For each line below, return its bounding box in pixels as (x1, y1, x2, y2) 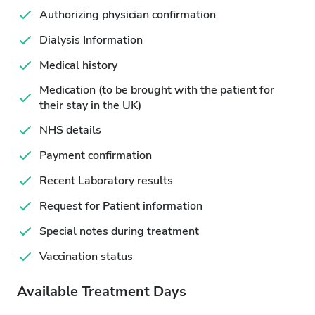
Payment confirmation (39, 148, 152, 163)
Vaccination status (39, 249, 133, 264)
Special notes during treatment (39, 224, 199, 239)
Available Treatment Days (17, 282, 186, 301)
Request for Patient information (39, 198, 202, 214)
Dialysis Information (39, 32, 143, 48)
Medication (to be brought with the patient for (39, 82, 274, 98)
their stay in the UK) (39, 98, 141, 113)
